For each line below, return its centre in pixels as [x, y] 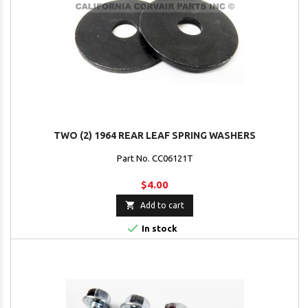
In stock [158, 229]
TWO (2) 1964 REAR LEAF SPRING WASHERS [155, 136]
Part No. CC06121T [155, 158]
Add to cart [162, 206]
